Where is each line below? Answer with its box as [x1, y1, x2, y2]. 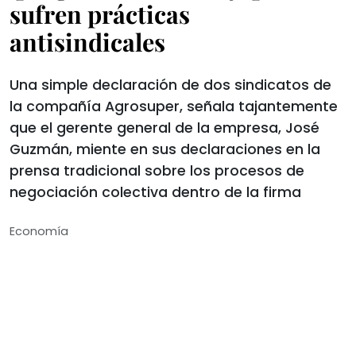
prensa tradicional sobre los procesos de [10, 161, 304, 180]
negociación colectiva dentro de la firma [10, 183, 301, 202]
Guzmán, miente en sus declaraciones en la [10, 140, 320, 159]
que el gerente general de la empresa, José [10, 118, 319, 137]
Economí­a [10, 223, 68, 239]
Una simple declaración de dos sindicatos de [10, 75, 331, 95]
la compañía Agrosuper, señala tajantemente [10, 97, 338, 116]
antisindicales [10, 25, 165, 58]
